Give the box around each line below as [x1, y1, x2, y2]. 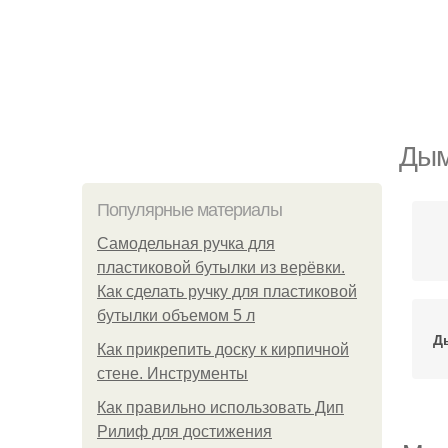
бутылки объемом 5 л [97, 307, 255, 324]
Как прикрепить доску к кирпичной [97, 341, 349, 358]
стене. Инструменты [97, 365, 248, 382]
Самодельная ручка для [97, 235, 275, 252]
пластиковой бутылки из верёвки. [97, 259, 345, 276]
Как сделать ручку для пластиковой [97, 283, 357, 300]
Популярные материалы [97, 200, 282, 220]
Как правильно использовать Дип [97, 399, 344, 416]
